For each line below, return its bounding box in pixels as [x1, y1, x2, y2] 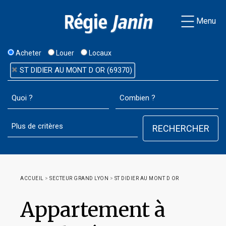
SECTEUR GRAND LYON [49, 176, 108, 181]
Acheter [14, 49, 41, 57]
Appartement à [20, 197, 165, 222]
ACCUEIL [20, 176, 44, 181]
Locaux [87, 49, 111, 57]
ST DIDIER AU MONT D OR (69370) [20, 66, 132, 75]
